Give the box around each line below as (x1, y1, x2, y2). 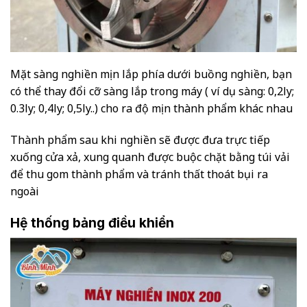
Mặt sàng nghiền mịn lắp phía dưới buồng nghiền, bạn (10, 66, 292, 82)
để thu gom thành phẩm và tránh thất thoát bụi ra (10, 167, 268, 182)
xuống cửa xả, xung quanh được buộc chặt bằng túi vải (10, 149, 290, 165)
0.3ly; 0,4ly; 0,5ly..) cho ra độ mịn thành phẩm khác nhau (10, 101, 293, 116)
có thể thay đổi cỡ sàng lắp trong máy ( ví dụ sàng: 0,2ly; (10, 84, 294, 99)
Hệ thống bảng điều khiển (10, 214, 174, 231)
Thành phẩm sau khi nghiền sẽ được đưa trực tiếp (10, 132, 270, 148)
